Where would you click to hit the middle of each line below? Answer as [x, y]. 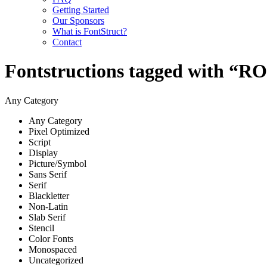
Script [40, 142]
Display [43, 153]
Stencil [41, 228]
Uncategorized [56, 260]
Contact [67, 42]
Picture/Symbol [58, 163]
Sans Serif [48, 174]
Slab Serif [47, 217]
